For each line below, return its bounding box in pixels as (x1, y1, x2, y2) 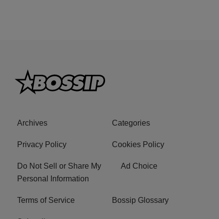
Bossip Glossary (112, 196, 169, 205)
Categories (112, 119, 150, 128)
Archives (17, 119, 47, 128)
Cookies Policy (112, 140, 164, 149)
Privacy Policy (17, 140, 66, 149)
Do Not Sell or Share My (17, 162, 101, 171)
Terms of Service (17, 196, 75, 205)
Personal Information (17, 175, 89, 183)
